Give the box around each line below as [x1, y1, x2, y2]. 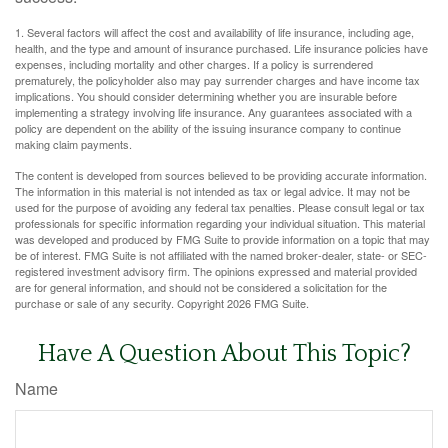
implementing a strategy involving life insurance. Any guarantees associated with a [15, 104, 412, 121]
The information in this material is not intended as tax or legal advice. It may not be [15, 183, 410, 200]
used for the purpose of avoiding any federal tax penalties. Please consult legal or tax [15, 199, 425, 216]
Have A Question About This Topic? [37, 341, 411, 368]
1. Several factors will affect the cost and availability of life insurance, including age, [15, 24, 414, 41]
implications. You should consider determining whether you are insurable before [15, 88, 397, 105]
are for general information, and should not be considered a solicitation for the [15, 279, 387, 296]
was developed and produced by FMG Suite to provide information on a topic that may [15, 231, 430, 248]
